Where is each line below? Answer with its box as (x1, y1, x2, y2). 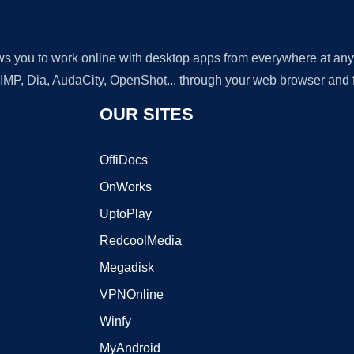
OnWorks (99, 180, 152, 194)
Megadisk (99, 261, 154, 274)
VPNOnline (99, 288, 164, 301)
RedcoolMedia (99, 234, 182, 247)
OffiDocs (99, 153, 148, 167)
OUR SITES (99, 104, 194, 124)
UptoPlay (99, 207, 152, 220)
